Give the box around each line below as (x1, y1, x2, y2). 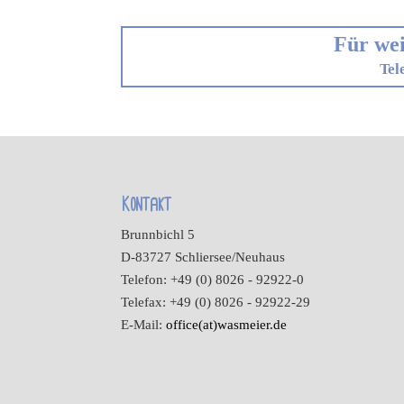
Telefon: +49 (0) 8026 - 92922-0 (121, 271, 305, 287)
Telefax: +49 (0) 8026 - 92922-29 (121, 294, 311, 309)
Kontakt (121, 194, 172, 215)
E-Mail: (121, 317, 167, 332)
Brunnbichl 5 (121, 226, 196, 242)
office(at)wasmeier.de (166, 317, 288, 332)
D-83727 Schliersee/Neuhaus (121, 249, 286, 264)
